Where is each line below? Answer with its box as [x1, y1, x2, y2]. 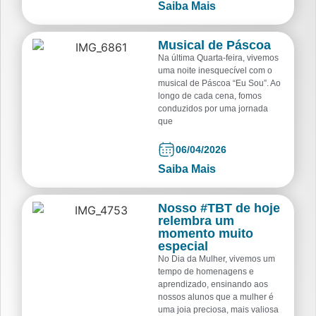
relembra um [158, 213, 234, 228]
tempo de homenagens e [158, 266, 254, 276]
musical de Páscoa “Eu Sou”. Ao [158, 78, 281, 89]
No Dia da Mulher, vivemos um [158, 253, 275, 264]
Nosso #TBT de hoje [158, 200, 280, 215]
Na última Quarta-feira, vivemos [158, 53, 279, 63]
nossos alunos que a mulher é [158, 291, 274, 302]
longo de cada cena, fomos [158, 91, 262, 102]
